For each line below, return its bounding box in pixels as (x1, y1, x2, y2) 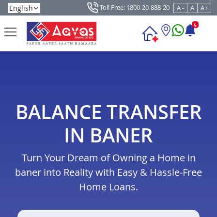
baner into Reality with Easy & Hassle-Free (15, 166, 202, 179)
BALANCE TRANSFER (15, 98, 202, 125)
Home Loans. (79, 180, 138, 194)
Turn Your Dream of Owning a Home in (21, 151, 196, 165)
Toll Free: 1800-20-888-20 (98, 2, 170, 12)
